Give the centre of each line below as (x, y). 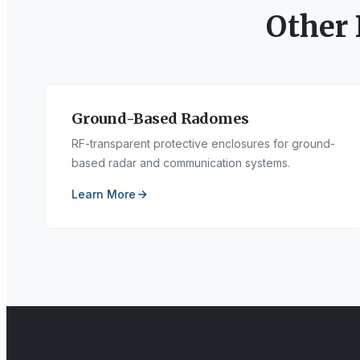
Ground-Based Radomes (160, 119)
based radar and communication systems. (181, 163)
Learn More (104, 194)
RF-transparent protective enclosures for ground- (203, 143)
